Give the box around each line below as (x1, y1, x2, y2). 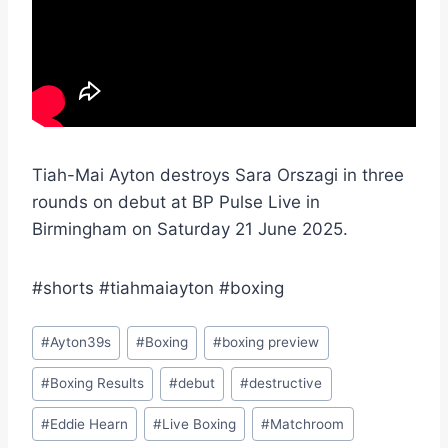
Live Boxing (162, 415, 237, 432)
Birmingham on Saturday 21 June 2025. (32, 219, 348, 240)
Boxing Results (50, 375, 145, 392)
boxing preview (222, 334, 320, 351)
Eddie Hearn (50, 415, 129, 432)
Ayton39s (50, 334, 112, 351)
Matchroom (270, 415, 345, 432)
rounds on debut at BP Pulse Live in (32, 192, 320, 213)
